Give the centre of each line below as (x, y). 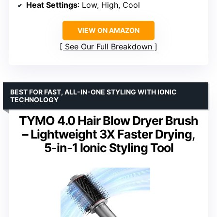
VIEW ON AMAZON (108, 31)
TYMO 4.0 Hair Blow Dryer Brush (108, 121)
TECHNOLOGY (34, 100)
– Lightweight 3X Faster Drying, (108, 134)
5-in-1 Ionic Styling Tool (108, 148)
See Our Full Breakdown (108, 47)
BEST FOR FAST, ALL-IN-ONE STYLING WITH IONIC (93, 92)
